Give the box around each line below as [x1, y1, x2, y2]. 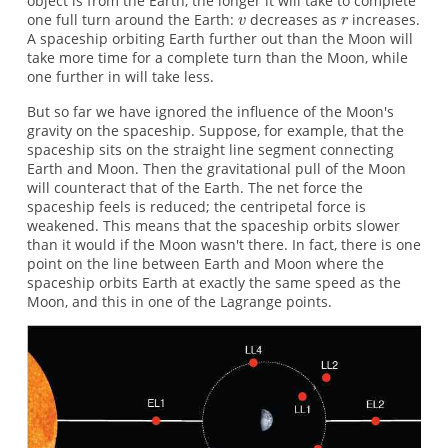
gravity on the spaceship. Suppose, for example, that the [26, 121, 404, 141]
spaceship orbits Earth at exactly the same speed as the [26, 273, 401, 293]
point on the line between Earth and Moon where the [26, 254, 384, 274]
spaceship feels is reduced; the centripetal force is [26, 197, 366, 217]
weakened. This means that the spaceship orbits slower [26, 216, 400, 236]
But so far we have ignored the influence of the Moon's [26, 102, 394, 122]
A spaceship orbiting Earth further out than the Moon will [26, 28, 413, 48]
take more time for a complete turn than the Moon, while [26, 47, 408, 67]
